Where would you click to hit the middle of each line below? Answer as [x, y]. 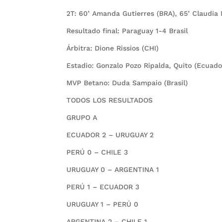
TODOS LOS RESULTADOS [110, 100]
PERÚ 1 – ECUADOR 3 [103, 187]
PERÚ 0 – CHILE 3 [97, 152]
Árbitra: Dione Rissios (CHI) [113, 48]
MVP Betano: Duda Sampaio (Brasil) [127, 83]
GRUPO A [82, 118]
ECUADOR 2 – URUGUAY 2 [110, 135]
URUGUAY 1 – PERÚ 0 [103, 204]
